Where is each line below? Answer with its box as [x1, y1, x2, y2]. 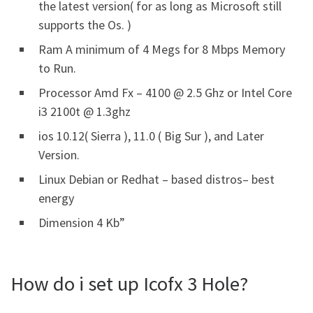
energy [38, 190, 74, 206]
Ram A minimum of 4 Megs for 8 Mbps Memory [38, 41, 285, 57]
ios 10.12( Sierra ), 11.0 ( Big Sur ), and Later [38, 128, 264, 144]
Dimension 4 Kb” [38, 214, 125, 231]
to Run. [38, 60, 76, 76]
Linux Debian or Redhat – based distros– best [38, 171, 275, 187]
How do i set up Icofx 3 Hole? [10, 271, 248, 296]
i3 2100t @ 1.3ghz [38, 103, 131, 119]
